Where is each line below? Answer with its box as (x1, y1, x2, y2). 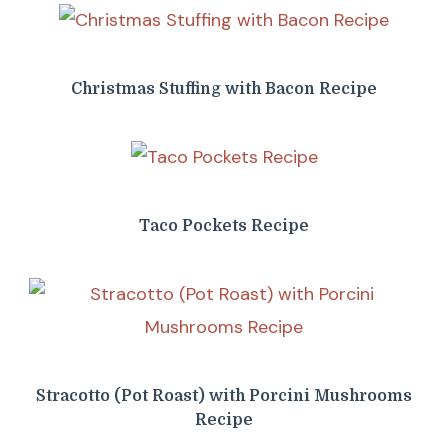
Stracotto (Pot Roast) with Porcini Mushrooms (36, 387, 412, 406)
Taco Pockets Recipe (139, 217, 309, 236)
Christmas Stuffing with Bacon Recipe (71, 80, 377, 99)
